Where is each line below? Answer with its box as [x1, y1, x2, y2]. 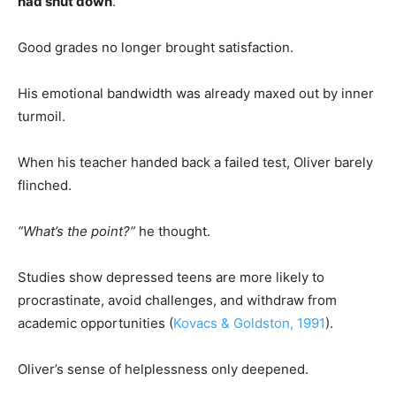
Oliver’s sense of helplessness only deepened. [18, 360, 308, 377]
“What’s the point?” [18, 222, 135, 240]
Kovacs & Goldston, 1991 [173, 314, 325, 331]
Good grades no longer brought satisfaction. [18, 38, 293, 56]
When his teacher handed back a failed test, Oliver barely [18, 153, 373, 171]
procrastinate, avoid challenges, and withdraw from [18, 291, 337, 308]
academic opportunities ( [18, 314, 173, 331]
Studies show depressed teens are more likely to [18, 268, 324, 286]
